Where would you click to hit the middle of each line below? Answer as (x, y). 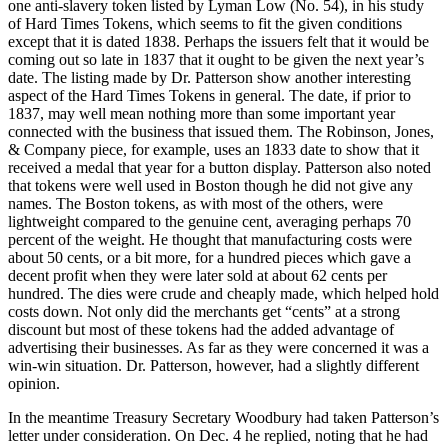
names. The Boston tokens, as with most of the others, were (195, 204)
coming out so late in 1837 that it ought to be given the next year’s (216, 60)
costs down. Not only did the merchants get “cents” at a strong (204, 312)
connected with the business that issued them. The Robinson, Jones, (221, 132)
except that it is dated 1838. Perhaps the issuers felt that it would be (218, 42)
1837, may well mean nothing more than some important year (201, 114)
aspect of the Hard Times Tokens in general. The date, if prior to (209, 96)
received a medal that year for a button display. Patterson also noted (219, 168)
